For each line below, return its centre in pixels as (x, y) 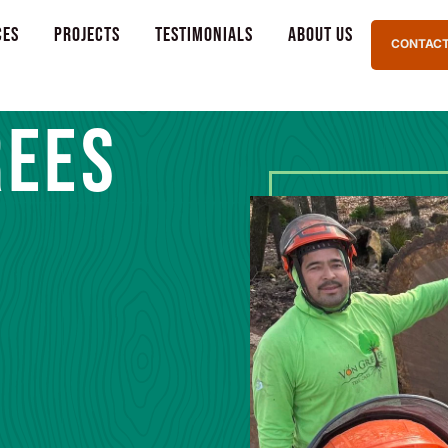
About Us (321, 35)
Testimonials (204, 35)
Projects (87, 35)
